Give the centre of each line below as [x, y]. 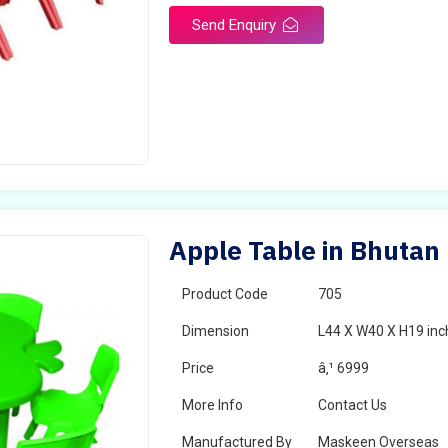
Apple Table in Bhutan [305, 250]
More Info [213, 405]
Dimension [216, 331]
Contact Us [353, 405]
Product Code [225, 294]
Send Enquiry [236, 25]
